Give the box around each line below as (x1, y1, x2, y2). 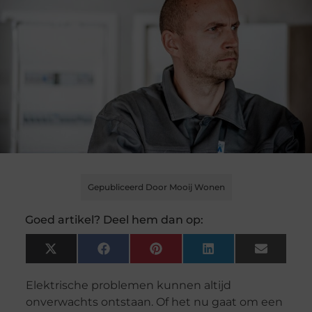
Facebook (109, 247, 170, 261)
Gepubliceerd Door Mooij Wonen (87, 182, 225, 193)
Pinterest (161, 247, 218, 261)
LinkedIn (213, 247, 268, 261)
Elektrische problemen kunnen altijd (25, 279, 231, 292)
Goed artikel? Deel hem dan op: (24, 213, 203, 227)
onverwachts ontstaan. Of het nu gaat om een (25, 295, 283, 309)
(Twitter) (56, 258, 108, 273)
